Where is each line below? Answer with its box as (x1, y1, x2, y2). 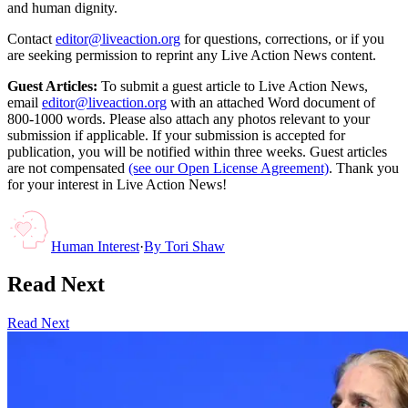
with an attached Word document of (170, 94, 375, 110)
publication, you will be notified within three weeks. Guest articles (7, 143, 387, 159)
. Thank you (329, 159, 399, 176)
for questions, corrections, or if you (184, 30, 384, 46)
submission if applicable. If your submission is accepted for (7, 127, 345, 143)
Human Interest (51, 238, 139, 254)
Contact (7, 30, 52, 46)
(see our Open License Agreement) (128, 159, 329, 176)
